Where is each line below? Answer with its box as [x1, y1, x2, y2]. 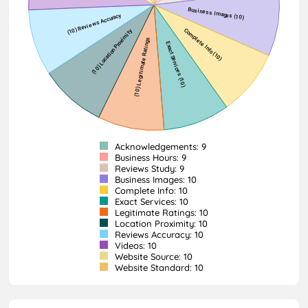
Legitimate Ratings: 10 [112, 206, 208, 218]
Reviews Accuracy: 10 [112, 228, 203, 240]
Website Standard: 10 [112, 261, 203, 273]
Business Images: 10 [112, 173, 197, 185]
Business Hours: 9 [112, 151, 186, 163]
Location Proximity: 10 [112, 217, 208, 229]
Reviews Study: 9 [112, 162, 184, 174]
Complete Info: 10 [112, 184, 188, 196]
